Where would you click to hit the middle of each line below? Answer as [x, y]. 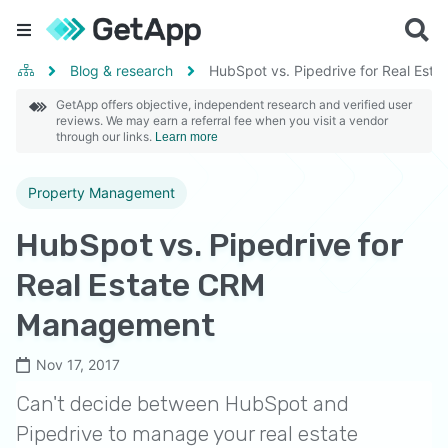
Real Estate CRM [141, 285]
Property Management [101, 192]
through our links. [105, 136]
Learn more [186, 137]
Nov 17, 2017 [78, 364]
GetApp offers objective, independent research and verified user [234, 104]
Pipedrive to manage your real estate [187, 433]
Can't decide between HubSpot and [182, 403]
